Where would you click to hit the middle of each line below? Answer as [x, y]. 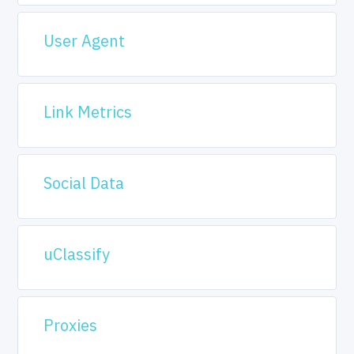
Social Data [84, 183]
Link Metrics [88, 112]
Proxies [71, 325]
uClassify [77, 254]
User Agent [85, 41]
